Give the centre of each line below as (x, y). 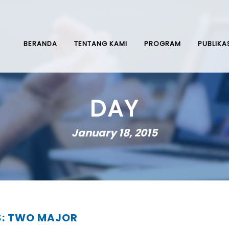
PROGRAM (163, 44)
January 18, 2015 (114, 133)
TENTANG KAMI (101, 44)
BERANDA (40, 44)
